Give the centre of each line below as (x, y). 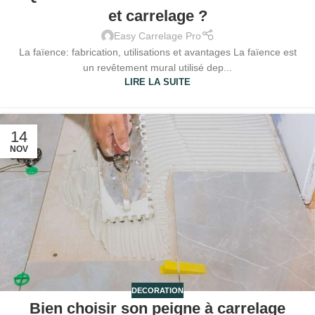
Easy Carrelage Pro (157, 36)
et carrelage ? (157, 16)
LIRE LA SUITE (157, 82)
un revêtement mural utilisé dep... (157, 67)
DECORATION (157, 290)
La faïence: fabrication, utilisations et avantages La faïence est (157, 52)
